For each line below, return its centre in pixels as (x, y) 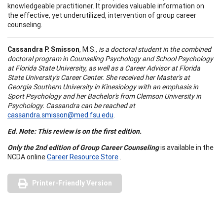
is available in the (186, 147)
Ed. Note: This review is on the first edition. (74, 131)
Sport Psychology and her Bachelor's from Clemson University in (104, 96)
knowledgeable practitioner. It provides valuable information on (106, 6)
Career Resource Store (83, 157)
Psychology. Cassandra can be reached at (71, 105)
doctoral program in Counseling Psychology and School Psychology (110, 58)
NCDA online (27, 157)
